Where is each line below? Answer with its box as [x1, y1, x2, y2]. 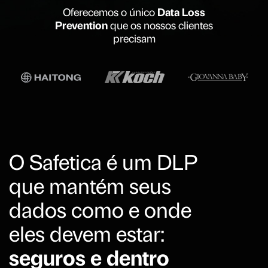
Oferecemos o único [63, 7, 157, 19]
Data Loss [157, 7, 205, 19]
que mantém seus [9, 178, 171, 199]
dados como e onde [9, 202, 191, 223]
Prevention [55, 20, 108, 32]
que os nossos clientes [108, 20, 213, 32]
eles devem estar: [9, 226, 165, 247]
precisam [112, 33, 156, 45]
